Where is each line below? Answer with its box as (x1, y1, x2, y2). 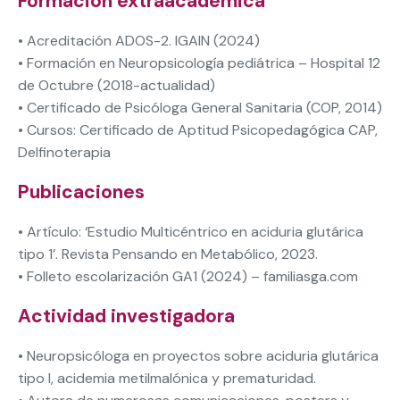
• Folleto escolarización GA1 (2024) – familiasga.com (18, 266, 358, 286)
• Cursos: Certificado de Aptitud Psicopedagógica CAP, (18, 120, 378, 139)
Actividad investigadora (18, 303, 235, 329)
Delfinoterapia (18, 142, 111, 162)
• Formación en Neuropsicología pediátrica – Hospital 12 (18, 53, 380, 72)
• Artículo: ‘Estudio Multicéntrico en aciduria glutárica (18, 221, 363, 241)
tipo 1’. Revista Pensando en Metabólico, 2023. (18, 244, 318, 263)
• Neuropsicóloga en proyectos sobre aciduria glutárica (18, 346, 379, 365)
